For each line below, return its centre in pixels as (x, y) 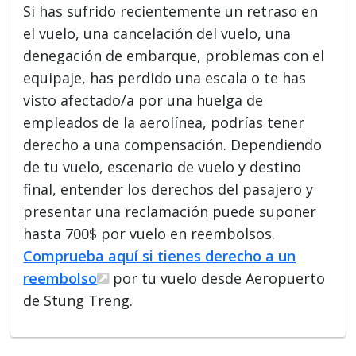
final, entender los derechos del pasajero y (168, 189)
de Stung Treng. (78, 300)
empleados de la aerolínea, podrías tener (164, 122)
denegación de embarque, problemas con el (174, 55)
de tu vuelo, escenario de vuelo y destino (163, 166)
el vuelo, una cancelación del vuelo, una (157, 33)
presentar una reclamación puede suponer (170, 211)
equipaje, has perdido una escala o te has (165, 77)
